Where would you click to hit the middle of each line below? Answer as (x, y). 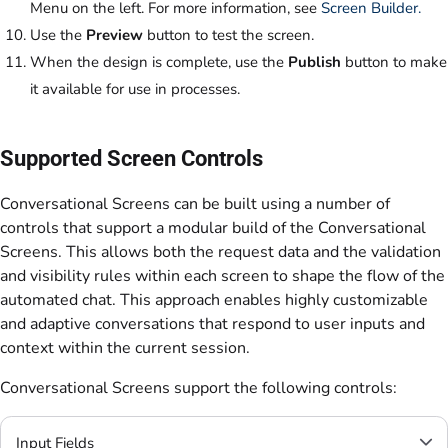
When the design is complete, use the (159, 61)
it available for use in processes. (135, 88)
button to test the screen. (230, 34)
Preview (116, 34)
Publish (316, 61)
